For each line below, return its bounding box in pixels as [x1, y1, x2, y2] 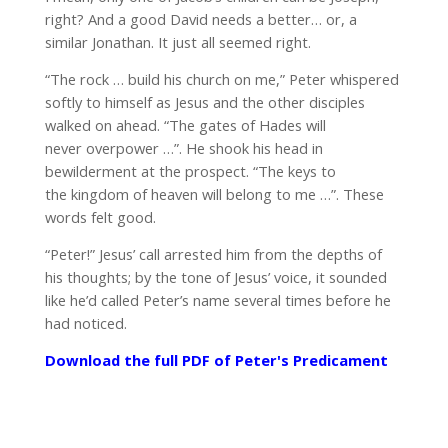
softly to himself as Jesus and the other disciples [44, 92, 365, 112]
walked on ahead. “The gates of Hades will [44, 115, 326, 135]
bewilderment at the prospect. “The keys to [44, 161, 336, 181]
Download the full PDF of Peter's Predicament [44, 350, 388, 370]
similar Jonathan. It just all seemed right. [44, 32, 311, 52]
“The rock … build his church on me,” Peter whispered [44, 69, 399, 89]
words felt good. [44, 207, 156, 227]
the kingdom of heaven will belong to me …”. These [44, 184, 384, 204]
